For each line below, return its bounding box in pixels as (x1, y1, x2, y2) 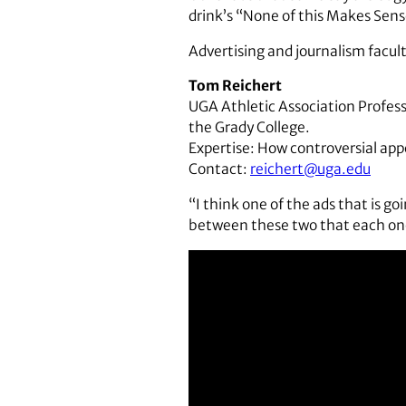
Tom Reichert (188, 77, 282, 95)
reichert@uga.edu (250, 160, 371, 179)
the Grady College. (188, 119, 310, 137)
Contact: (188, 160, 250, 179)
